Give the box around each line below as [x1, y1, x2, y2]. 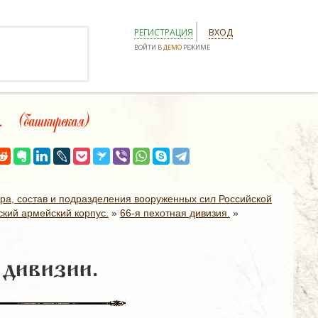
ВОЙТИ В [134, 43, 163, 52]
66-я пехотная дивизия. [120, 207, 230, 219]
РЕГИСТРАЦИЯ [134, 26, 193, 38]
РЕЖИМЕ [182, 43, 210, 52]
